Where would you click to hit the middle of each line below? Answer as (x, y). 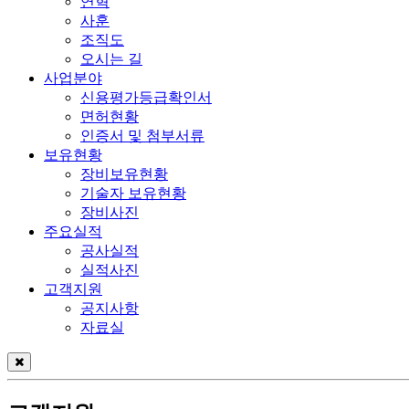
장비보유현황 (124, 174)
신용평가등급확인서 (146, 98)
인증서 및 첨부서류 (142, 136)
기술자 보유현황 (133, 194)
